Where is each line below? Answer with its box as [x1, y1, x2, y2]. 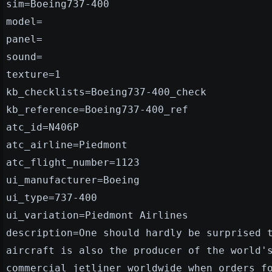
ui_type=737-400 [6, 191, 97, 203]
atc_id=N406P [6, 121, 79, 133]
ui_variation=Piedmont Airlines [6, 209, 188, 221]
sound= [6, 50, 42, 63]
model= [6, 15, 42, 27]
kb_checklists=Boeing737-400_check [6, 86, 206, 98]
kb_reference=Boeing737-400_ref [6, 103, 188, 115]
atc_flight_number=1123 [6, 156, 140, 168]
